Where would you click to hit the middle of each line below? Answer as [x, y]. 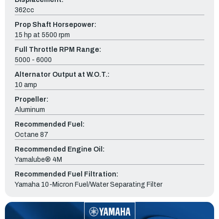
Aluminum [30, 109]
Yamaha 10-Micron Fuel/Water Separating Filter [88, 184]
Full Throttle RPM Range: [58, 49]
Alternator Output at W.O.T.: [62, 74]
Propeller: [32, 99]
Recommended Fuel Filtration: [66, 174]
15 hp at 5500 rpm [42, 35]
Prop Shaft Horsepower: [55, 24]
